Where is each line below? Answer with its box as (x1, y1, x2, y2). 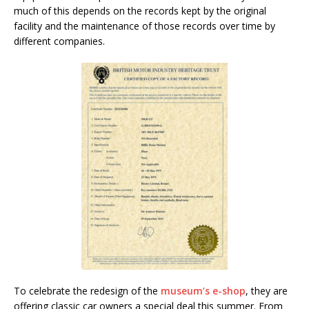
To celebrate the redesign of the (14, 283, 161, 297)
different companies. (14, 34, 105, 48)
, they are (246, 283, 288, 297)
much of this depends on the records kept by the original (14, 3, 266, 17)
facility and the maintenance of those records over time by (14, 19, 275, 32)
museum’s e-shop (161, 283, 246, 297)
